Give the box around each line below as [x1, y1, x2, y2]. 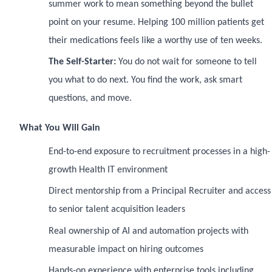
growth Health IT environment [49, 165, 168, 175]
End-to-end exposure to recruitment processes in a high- [49, 146, 270, 157]
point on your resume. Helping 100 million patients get [49, 17, 264, 27]
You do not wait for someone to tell [118, 56, 257, 67]
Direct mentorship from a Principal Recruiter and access [49, 186, 271, 197]
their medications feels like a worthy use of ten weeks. [49, 35, 262, 46]
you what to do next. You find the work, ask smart [49, 75, 242, 85]
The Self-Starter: [49, 56, 118, 67]
